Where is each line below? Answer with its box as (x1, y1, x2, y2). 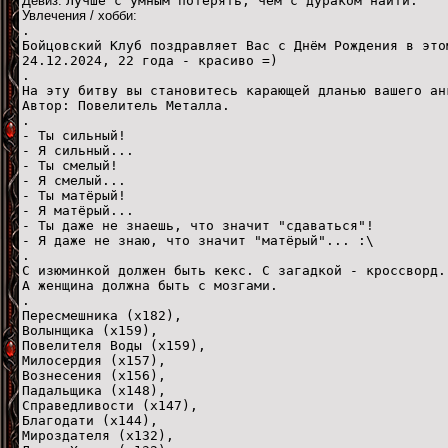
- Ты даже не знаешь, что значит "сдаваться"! (22, 217, 374, 233)
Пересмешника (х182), (22, 307, 182, 323)
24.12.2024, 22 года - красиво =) (22, 52, 278, 68)
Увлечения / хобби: (22, 7, 137, 23)
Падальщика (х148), (22, 382, 166, 398)
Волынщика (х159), (22, 322, 158, 338)
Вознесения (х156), (22, 367, 166, 383)
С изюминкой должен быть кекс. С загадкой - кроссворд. (22, 262, 446, 278)
